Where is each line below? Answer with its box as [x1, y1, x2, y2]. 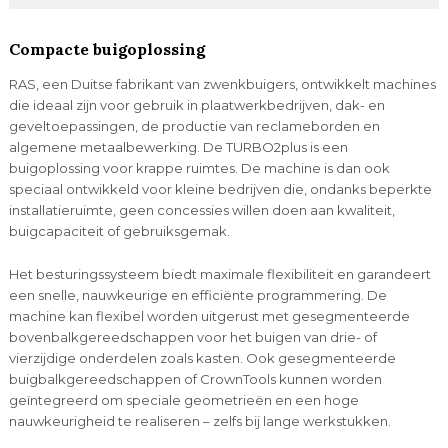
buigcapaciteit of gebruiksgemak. [8, 223, 230, 240]
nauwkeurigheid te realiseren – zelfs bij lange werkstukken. [8, 412, 391, 429]
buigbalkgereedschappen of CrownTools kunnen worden [8, 370, 382, 387]
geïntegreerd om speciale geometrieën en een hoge [8, 391, 359, 408]
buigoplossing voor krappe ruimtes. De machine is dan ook [8, 160, 390, 177]
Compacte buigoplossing [8, 39, 205, 60]
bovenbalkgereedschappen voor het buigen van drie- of [8, 328, 377, 345]
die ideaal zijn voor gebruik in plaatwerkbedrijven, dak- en [8, 97, 385, 114]
